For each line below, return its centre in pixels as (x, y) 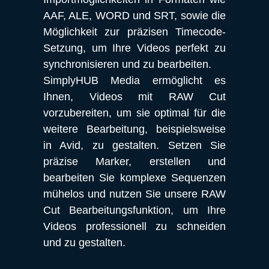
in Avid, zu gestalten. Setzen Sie (134, 145)
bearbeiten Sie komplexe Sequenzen (134, 178)
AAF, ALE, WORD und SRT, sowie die (134, 16)
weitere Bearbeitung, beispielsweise (134, 129)
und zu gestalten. (84, 243)
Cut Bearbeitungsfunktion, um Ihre (134, 210)
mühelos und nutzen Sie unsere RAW (134, 194)
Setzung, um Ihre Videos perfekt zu (134, 48)
